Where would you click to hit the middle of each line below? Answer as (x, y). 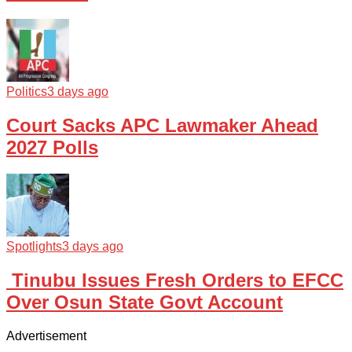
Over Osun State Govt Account (145, 302)
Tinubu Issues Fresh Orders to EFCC (175, 280)
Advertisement (46, 336)
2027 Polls (52, 147)
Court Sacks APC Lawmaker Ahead (162, 125)
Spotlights (34, 247)
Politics (27, 91)
